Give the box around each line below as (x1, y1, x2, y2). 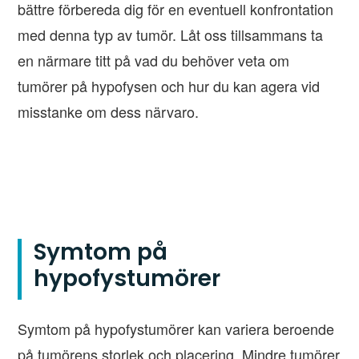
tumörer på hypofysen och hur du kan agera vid (18, 75, 321, 97)
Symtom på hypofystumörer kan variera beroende (18, 318, 335, 340)
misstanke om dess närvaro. (18, 101, 200, 123)
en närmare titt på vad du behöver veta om (18, 50, 290, 71)
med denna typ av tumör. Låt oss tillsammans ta (18, 24, 324, 46)
